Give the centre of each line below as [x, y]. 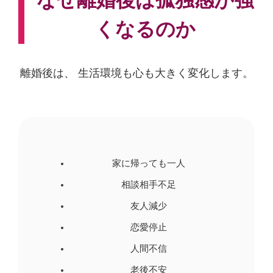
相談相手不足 [149, 185]
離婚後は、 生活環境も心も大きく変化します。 [136, 73]
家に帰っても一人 [149, 164]
